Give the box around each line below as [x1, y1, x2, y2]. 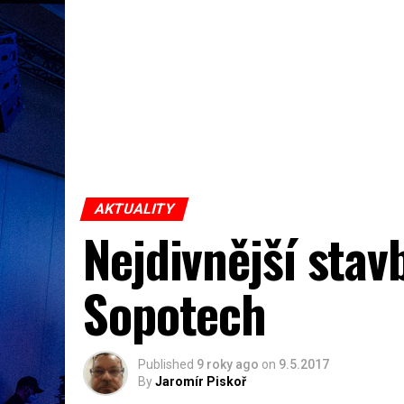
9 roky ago [197, 357, 259, 372]
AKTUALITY [92, 200, 177, 217]
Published [138, 357, 194, 372]
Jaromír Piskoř [155, 374, 246, 389]
